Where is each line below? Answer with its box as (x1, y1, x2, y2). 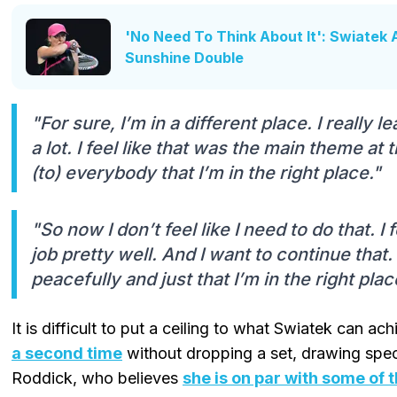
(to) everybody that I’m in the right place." (31, 161, 381, 183)
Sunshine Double (125, 48, 244, 66)
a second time (12, 343, 122, 362)
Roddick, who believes (12, 368, 183, 387)
